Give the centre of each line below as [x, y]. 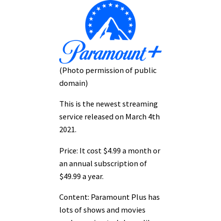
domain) [74, 83]
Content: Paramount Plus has [110, 197]
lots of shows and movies [102, 209]
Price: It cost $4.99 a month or [110, 150]
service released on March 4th [110, 117]
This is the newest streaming [109, 104]
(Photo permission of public [108, 70]
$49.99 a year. [82, 176]
